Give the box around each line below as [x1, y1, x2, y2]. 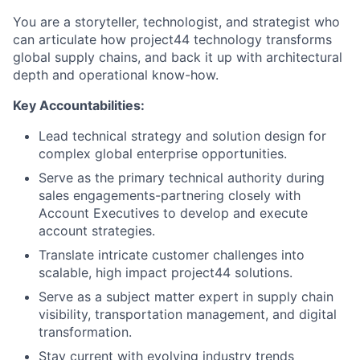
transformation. [39, 323, 132, 340]
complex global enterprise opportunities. [39, 145, 287, 162]
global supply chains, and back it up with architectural [13, 48, 342, 65]
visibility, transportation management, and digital [39, 305, 337, 322]
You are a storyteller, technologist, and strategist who [13, 13, 340, 30]
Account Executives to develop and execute [39, 204, 308, 221]
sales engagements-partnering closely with [39, 186, 301, 203]
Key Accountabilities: [13, 96, 145, 113]
